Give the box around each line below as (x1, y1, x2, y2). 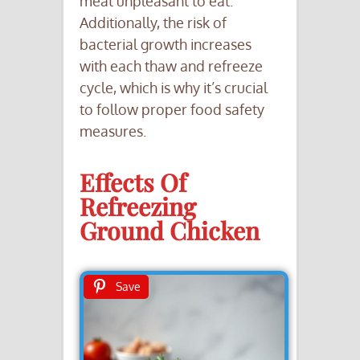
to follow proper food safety (80, 100, 264, 118)
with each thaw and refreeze (80, 56, 263, 75)
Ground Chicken (80, 214, 260, 247)
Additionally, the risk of (80, 13, 227, 31)
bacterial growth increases (80, 35, 252, 53)
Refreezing (80, 190, 196, 223)
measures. (80, 121, 146, 140)
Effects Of (80, 166, 186, 198)
